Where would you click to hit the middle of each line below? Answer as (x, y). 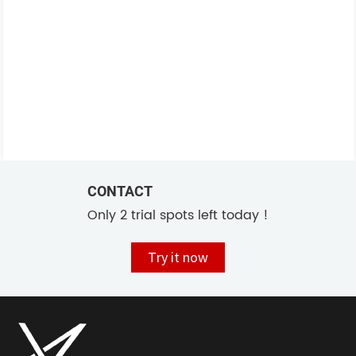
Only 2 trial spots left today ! (178, 216)
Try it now (178, 258)
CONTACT (120, 192)
